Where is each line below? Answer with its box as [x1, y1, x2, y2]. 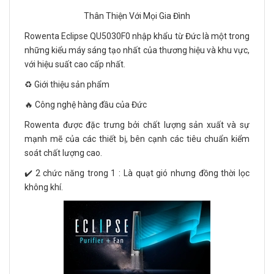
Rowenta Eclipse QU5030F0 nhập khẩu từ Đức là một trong [24, 31, 250, 42]
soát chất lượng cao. [24, 148, 102, 158]
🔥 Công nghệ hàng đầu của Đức [24, 100, 147, 110]
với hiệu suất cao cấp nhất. [24, 59, 125, 70]
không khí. [24, 182, 63, 193]
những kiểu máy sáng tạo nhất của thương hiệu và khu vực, [24, 45, 250, 56]
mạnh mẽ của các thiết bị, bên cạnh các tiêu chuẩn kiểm [24, 134, 250, 144]
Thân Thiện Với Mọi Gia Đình [84, 11, 190, 21]
